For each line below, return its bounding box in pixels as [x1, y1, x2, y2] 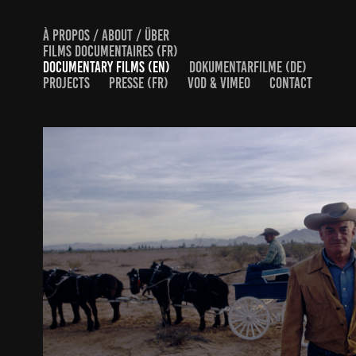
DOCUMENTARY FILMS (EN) [42, 59, 170, 75]
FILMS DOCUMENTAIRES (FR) [42, 43, 178, 60]
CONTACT [269, 75, 312, 91]
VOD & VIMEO [187, 75, 250, 91]
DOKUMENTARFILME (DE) [188, 59, 307, 75]
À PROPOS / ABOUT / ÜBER [42, 27, 169, 44]
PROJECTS [42, 75, 90, 91]
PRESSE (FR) [108, 75, 168, 91]
